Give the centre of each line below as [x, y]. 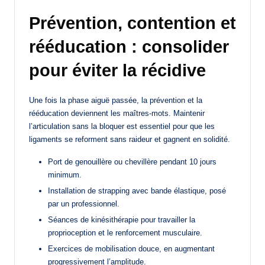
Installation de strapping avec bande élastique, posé [137, 190]
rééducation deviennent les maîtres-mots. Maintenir [117, 113]
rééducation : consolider [129, 46]
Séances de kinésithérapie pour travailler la [122, 219]
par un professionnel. [84, 203]
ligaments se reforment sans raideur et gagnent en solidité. [130, 139]
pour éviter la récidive [117, 70]
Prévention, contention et [132, 23]
